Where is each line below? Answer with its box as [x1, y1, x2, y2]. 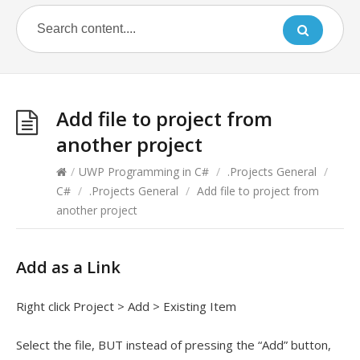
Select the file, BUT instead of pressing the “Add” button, [16, 337, 331, 353]
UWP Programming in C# [79, 164, 209, 179]
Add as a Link [16, 256, 121, 278]
